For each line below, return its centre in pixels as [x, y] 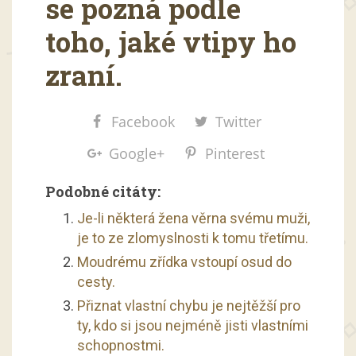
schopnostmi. [120, 345]
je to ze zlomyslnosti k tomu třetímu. [192, 238]
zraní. [83, 75]
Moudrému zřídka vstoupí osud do [184, 261]
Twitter [238, 121]
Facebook [143, 121]
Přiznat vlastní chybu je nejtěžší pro [188, 305]
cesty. [96, 281]
